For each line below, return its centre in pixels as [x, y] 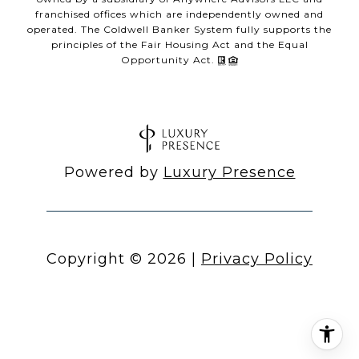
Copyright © [95, 258]
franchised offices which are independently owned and [179, 14]
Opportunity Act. [169, 60]
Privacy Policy [257, 258]
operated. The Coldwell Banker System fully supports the [179, 30]
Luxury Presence [229, 172]
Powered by [113, 172]
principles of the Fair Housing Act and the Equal [179, 45]
